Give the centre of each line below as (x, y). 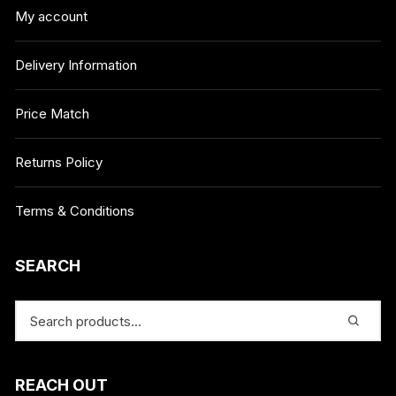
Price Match (53, 114)
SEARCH (48, 266)
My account (52, 17)
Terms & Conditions (75, 211)
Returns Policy (59, 163)
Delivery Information (76, 65)
